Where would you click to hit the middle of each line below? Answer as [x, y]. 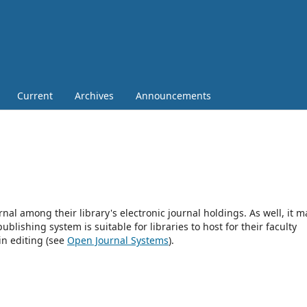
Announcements [173, 95]
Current [35, 95]
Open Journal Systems [118, 240]
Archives [94, 95]
